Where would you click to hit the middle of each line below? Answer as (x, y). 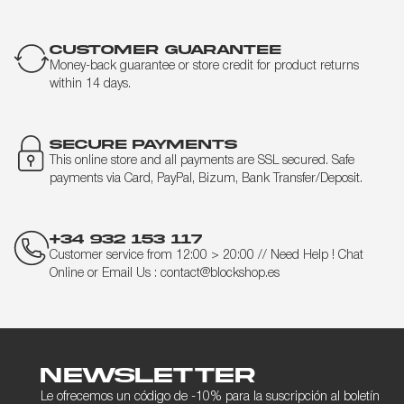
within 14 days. (90, 84)
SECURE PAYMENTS (143, 143)
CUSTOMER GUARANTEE (165, 49)
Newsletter (147, 374)
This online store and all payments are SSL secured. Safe (202, 161)
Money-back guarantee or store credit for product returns (204, 66)
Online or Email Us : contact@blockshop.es (165, 273)
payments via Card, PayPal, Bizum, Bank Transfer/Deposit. (206, 179)
